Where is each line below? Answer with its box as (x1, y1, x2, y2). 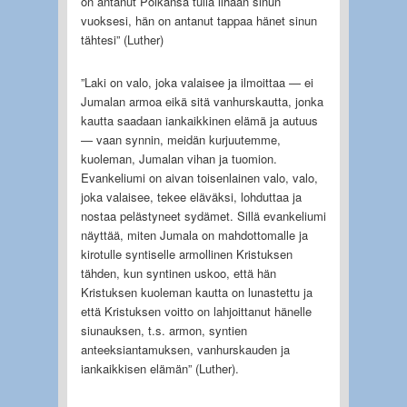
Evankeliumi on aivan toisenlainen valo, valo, (80, 168, 318, 186)
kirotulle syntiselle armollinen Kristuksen (80, 244, 293, 263)
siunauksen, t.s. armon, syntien (80, 321, 247, 339)
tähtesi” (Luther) (80, 30, 164, 48)
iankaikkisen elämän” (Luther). (80, 359, 239, 377)
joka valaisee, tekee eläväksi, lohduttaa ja (80, 187, 302, 205)
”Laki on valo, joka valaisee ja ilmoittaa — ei (80, 73, 313, 91)
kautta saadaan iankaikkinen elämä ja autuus (80, 111, 318, 129)
